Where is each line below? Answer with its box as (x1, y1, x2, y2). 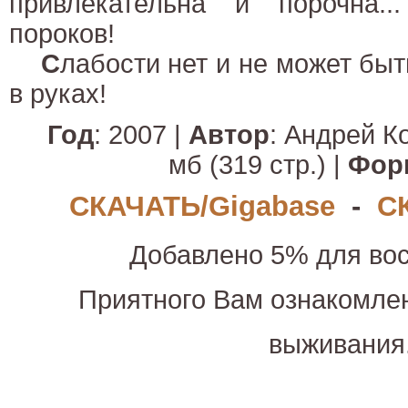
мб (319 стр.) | (168, 149, 348, 179)
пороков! (9, 18, 115, 48)
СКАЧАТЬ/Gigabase (68, 189, 335, 222)
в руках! (9, 78, 107, 108)
